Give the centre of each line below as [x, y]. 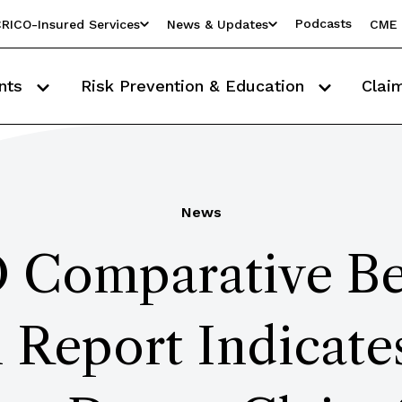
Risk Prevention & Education [195, 86]
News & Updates [218, 24]
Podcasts [323, 23]
